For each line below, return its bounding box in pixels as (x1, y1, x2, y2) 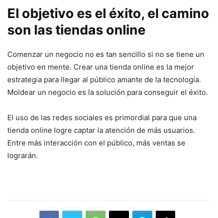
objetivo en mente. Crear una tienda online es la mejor (7, 62, 194, 72)
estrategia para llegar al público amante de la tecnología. (7, 75, 201, 85)
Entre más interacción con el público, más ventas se (7, 138, 185, 148)
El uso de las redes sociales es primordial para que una (7, 113, 197, 123)
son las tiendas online (7, 22, 145, 38)
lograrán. (7, 151, 38, 161)
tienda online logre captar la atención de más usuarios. (7, 126, 195, 135)
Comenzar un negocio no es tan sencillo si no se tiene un (7, 50, 204, 59)
